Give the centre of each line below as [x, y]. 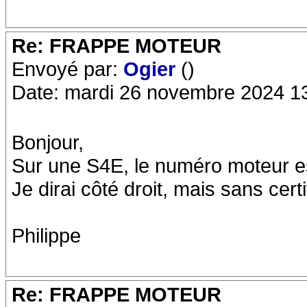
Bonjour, [48, 142]
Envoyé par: [67, 69]
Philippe [46, 235]
